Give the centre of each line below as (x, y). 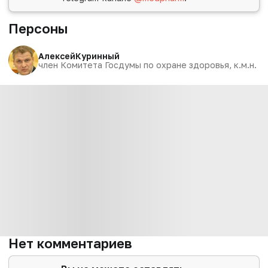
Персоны (38, 28)
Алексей (57, 56)
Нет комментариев (70, 243)
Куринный (98, 56)
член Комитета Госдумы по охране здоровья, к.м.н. (147, 65)
